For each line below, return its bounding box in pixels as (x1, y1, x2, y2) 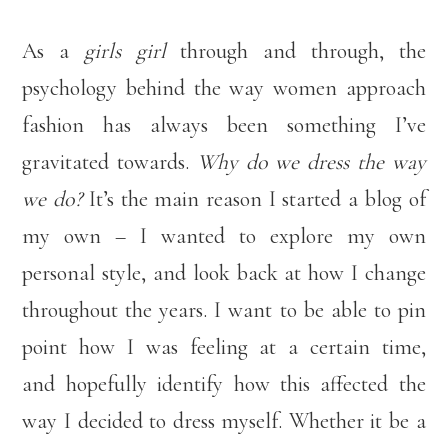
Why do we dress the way (196, 149, 426, 175)
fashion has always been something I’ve (22, 112, 426, 138)
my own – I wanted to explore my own (22, 223, 426, 249)
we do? (22, 186, 89, 212)
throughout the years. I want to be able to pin (22, 297, 426, 323)
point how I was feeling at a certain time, (22, 334, 426, 360)
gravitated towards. (22, 149, 197, 175)
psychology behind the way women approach (22, 75, 426, 101)
